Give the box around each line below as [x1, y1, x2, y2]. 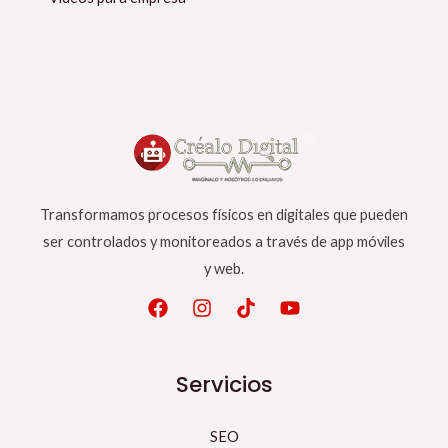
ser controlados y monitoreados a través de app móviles [43, 233, 405, 251]
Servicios [175, 369, 273, 401]
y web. [204, 260, 244, 278]
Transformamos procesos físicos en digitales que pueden [40, 206, 408, 224]
